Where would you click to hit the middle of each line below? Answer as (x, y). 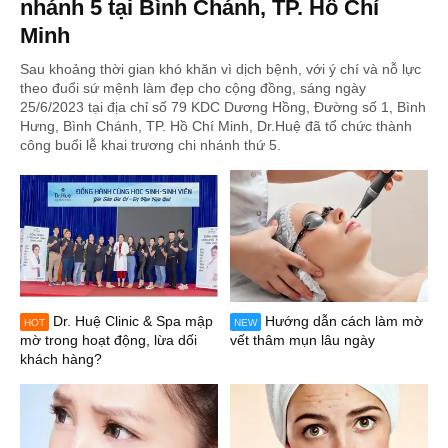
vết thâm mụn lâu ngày (302, 340)
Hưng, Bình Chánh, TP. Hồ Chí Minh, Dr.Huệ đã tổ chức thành (216, 126)
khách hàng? (61, 359)
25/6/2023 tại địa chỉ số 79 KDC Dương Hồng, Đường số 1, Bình (223, 107)
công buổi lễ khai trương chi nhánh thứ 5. (150, 145)
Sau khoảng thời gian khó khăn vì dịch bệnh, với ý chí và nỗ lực (220, 69)
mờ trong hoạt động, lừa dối (108, 340)
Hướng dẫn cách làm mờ (344, 321)
